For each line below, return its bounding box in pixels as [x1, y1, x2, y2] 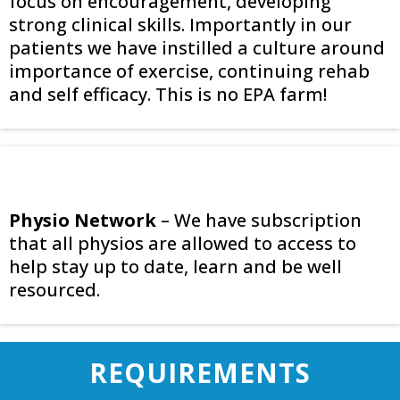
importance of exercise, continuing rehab [9, 59, 370, 84]
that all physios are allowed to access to [9, 231, 356, 256]
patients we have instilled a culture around [9, 36, 385, 61]
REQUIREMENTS [89, 354, 311, 392]
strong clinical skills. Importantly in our [9, 12, 352, 37]
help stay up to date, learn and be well [9, 254, 342, 279]
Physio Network [9, 208, 156, 233]
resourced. [9, 278, 100, 303]
